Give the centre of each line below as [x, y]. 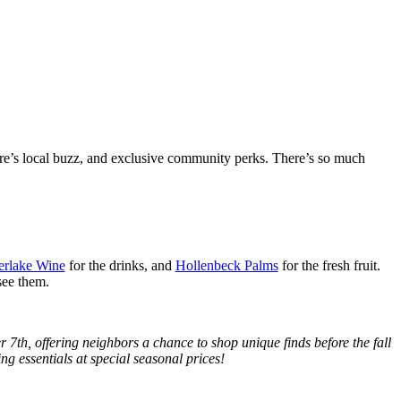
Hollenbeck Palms [226, 266]
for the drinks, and [120, 266]
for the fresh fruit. [329, 266]
